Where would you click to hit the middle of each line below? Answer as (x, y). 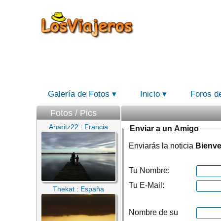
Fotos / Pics (74, 113)
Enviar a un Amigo (164, 129)
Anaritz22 (64, 127)
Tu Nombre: (149, 170)
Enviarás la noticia (162, 146)
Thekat (64, 189)
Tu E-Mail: (147, 185)
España (92, 189)
